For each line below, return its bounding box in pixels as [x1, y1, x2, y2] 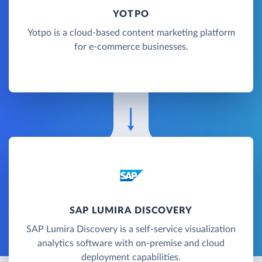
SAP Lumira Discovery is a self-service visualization [26, 224, 236, 234]
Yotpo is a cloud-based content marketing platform [27, 27, 235, 37]
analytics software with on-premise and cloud [37, 238, 225, 248]
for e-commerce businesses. [74, 42, 188, 51]
